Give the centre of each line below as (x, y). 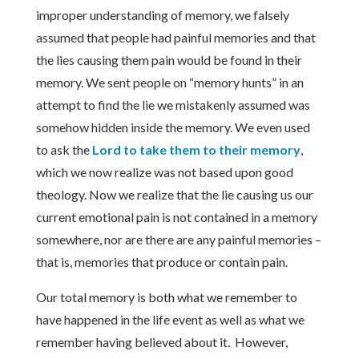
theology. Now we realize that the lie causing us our (174, 194)
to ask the (64, 149)
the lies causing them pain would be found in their (169, 60)
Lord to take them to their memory (196, 149)
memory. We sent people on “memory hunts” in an (169, 82)
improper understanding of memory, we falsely (162, 15)
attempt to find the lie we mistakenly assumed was (173, 105)
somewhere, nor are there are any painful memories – (178, 239)
